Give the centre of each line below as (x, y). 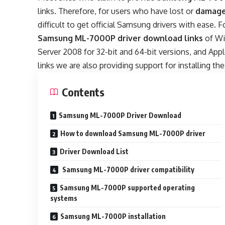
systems (64, 198)
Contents (83, 92)
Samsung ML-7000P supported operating (128, 188)
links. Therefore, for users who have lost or (117, 11)
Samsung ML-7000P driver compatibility (128, 170)
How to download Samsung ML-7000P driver (133, 134)
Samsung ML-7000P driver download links (121, 38)
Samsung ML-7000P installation (113, 216)
